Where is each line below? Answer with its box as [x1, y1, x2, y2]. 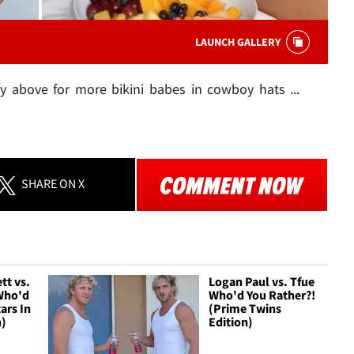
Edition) [209, 313, 254, 330]
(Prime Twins [209, 299, 282, 316]
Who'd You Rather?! [209, 286, 316, 303]
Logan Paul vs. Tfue [209, 273, 315, 289]
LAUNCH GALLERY [195, 35, 281, 50]
